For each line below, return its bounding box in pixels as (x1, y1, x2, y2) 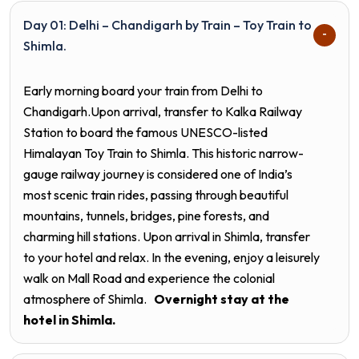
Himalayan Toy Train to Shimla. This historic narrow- (23, 144, 304, 161)
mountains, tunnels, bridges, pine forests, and (23, 207, 269, 224)
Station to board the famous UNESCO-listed (23, 123, 268, 140)
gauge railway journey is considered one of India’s (23, 165, 292, 182)
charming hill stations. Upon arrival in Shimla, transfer (23, 228, 310, 244)
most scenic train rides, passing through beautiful (23, 186, 288, 203)
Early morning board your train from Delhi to (23, 82, 263, 99)
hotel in (23, 311, 71, 328)
